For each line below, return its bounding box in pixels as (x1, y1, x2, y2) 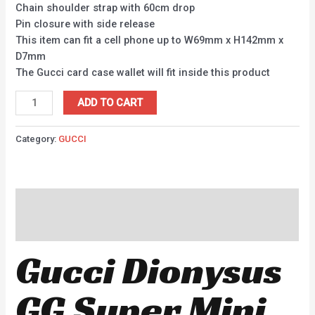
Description (15, 195, 71, 208)
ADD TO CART (77, 96, 143, 110)
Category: (15, 134, 59, 145)
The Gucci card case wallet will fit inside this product (15, 65, 271, 79)
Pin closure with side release (15, 17, 155, 30)
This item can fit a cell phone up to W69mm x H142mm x (15, 33, 284, 46)
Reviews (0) (15, 221, 71, 234)
